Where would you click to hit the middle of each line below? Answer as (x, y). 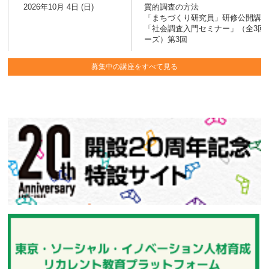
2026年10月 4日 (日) (59, 7)
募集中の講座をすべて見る (134, 66)
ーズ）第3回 (166, 39)
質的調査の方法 (172, 7)
